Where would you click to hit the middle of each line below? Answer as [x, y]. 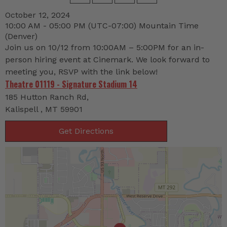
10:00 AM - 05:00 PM [47, 26]
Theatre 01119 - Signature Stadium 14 [71, 84]
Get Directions [86, 131]
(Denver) [21, 36]
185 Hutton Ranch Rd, [47, 97]
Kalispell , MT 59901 [44, 109]
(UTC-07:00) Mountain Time [143, 26]
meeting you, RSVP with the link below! [81, 72]
